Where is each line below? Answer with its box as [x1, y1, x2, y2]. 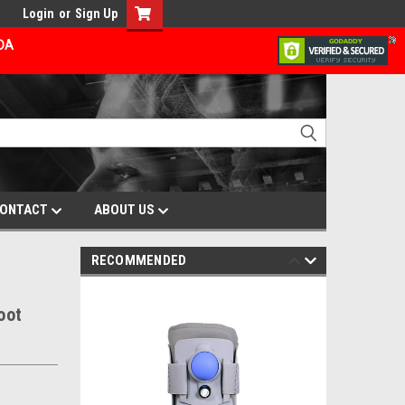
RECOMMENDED [90, 252, 187, 268]
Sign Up [75, 6, 118, 21]
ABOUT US [94, 202, 157, 218]
